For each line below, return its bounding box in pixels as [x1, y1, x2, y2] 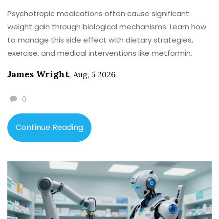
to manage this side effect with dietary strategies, [7, 35, 193, 45]
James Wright [7, 68, 69, 80]
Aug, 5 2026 [73, 69, 115, 80]
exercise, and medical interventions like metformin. [7, 48, 192, 59]
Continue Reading [16, 122, 83, 133]
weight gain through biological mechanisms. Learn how [7, 22, 206, 32]
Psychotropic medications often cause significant [7, 8, 189, 19]
